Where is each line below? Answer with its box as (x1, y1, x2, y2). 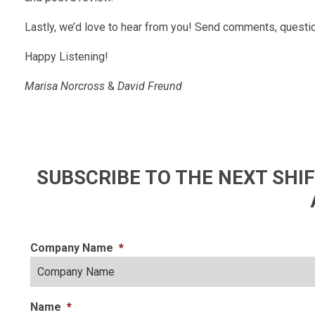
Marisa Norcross (25, 79, 108, 94)
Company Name (30, 241, 113, 255)
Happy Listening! (25, 50, 108, 64)
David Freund (117, 79, 182, 94)
